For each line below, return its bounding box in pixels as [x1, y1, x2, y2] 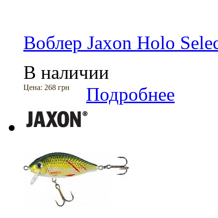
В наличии [23, 61, 109, 83]
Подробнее [86, 83, 175, 105]
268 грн [44, 83, 70, 91]
